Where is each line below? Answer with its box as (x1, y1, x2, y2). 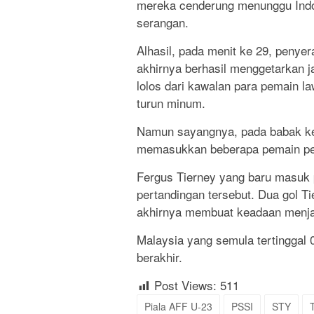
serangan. (137, 13, 189, 32)
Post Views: (154, 276, 217, 294)
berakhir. (137, 248, 182, 266)
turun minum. (137, 94, 205, 112)
